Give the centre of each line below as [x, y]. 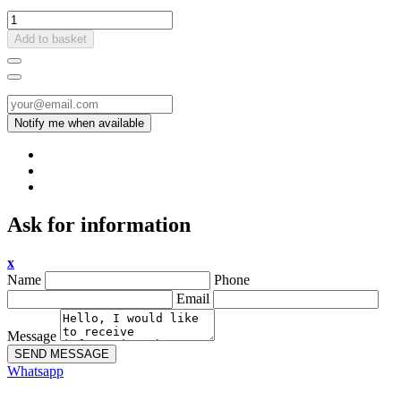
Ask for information [99, 225]
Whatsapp [35, 371]
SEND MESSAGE [62, 354]
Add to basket [51, 39]
